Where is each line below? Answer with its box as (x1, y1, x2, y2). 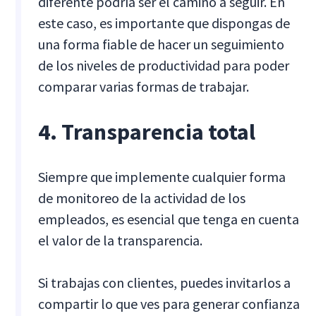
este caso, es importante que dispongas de (38, 14, 291, 32)
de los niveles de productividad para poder (38, 56, 290, 75)
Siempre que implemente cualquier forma (38, 168, 286, 186)
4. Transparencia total (38, 118, 256, 147)
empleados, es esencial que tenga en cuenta (38, 210, 300, 229)
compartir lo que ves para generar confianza (38, 295, 300, 313)
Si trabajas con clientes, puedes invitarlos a (38, 274, 291, 292)
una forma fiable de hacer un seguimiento (38, 35, 285, 54)
